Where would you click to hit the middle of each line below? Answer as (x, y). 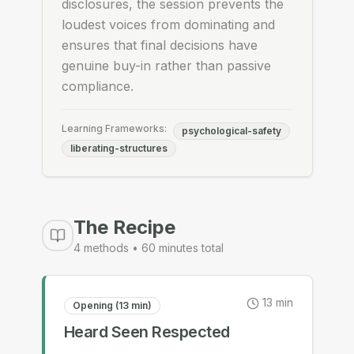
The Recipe (124, 227)
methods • (111, 248)
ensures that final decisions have (159, 45)
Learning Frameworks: (114, 128)
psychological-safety (231, 131)
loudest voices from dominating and (168, 24)
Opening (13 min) (112, 305)
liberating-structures (119, 148)
